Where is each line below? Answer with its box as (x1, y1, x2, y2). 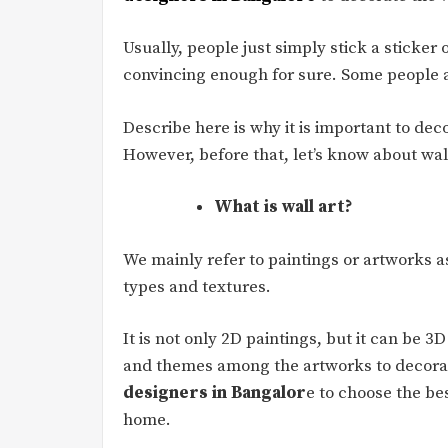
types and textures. (123, 275, 271, 298)
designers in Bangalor (123, 382, 306, 404)
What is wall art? (214, 196, 353, 218)
